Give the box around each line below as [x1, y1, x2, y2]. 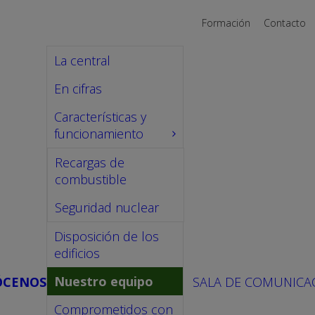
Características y [54, 108, 146, 125]
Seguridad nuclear [55, 199, 159, 216]
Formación [201, 15, 250, 30]
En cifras [54, 80, 102, 97]
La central [54, 52, 110, 69]
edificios [54, 245, 100, 262]
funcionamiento [54, 125, 143, 142]
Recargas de [55, 154, 124, 171]
